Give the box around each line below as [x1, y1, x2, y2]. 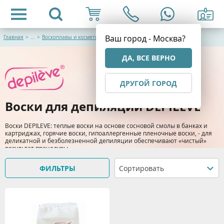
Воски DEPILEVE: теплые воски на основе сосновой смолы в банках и [5, 121, 207, 129]
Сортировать [119, 163, 164, 173]
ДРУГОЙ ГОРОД [120, 78, 177, 88]
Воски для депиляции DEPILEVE [5, 97, 200, 115]
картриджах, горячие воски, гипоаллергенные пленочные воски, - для [5, 128, 212, 137]
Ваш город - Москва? [105, 33, 185, 44]
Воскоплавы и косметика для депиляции [42, 34, 142, 40]
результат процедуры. [5, 143, 69, 152]
